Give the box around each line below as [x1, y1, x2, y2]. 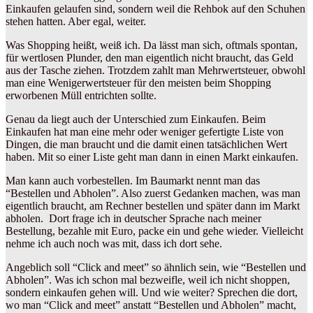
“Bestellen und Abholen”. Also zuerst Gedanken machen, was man [6, 187, 300, 199]
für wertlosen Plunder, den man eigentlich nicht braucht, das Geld [6, 51, 293, 64]
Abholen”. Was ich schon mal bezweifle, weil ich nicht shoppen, [6, 273, 290, 286]
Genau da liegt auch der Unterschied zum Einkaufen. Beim [6, 112, 265, 125]
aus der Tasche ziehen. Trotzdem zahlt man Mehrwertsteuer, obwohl [6, 64, 305, 76]
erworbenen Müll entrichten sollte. [6, 89, 156, 101]
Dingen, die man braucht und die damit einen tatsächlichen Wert [6, 138, 287, 150]
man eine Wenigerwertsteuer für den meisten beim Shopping [6, 76, 271, 89]
